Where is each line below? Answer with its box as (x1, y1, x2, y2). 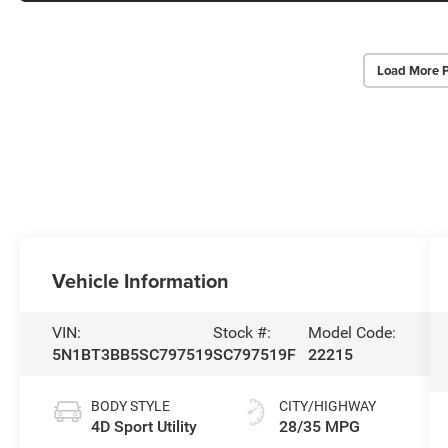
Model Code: (307, 323, 396, 343)
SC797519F (213, 345, 297, 365)
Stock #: (213, 323, 272, 343)
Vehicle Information (52, 266, 230, 296)
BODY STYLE (91, 398, 171, 415)
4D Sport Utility (91, 417, 198, 437)
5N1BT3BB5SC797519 (52, 345, 214, 365)
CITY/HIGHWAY (278, 398, 376, 415)
